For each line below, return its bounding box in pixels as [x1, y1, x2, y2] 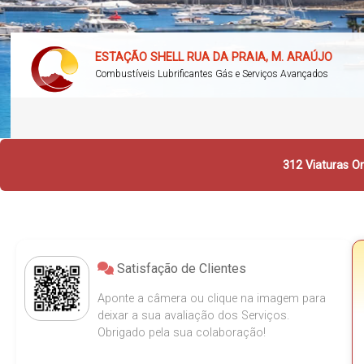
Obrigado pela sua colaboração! [97, 326, 266, 340]
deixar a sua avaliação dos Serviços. [97, 309, 289, 323]
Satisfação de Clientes [114, 261, 246, 276]
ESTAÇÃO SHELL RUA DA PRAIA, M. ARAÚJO [95, 50, 333, 64]
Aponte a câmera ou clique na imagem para [97, 292, 326, 305]
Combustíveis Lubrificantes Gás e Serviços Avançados [95, 68, 329, 80]
